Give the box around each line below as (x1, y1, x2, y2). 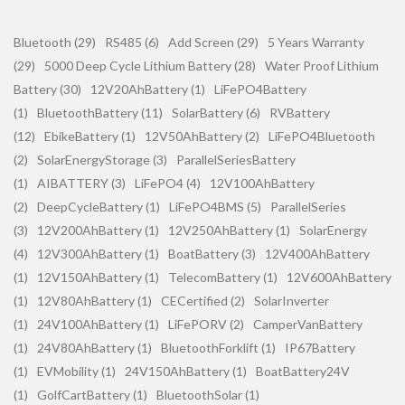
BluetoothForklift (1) (161, 339, 276, 355)
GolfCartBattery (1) (37, 386, 147, 402)
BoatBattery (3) (168, 245, 256, 261)
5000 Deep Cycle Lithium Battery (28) (44, 57, 256, 73)
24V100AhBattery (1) (37, 316, 159, 332)
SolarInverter (254, 292, 329, 308)
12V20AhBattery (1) (90, 80, 205, 97)
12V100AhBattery (210, 174, 315, 191)
